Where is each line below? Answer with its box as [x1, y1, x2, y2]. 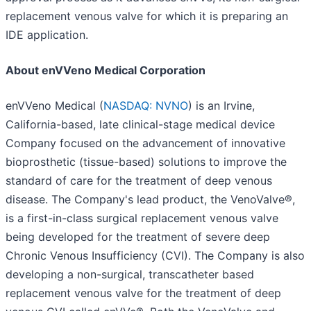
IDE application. [6, 27, 88, 42]
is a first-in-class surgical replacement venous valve [6, 210, 278, 225]
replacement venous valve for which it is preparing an [6, 8, 288, 23]
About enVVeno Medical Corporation [6, 62, 205, 77]
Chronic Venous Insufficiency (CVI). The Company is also [6, 248, 305, 262]
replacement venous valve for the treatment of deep [6, 285, 281, 300]
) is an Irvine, [188, 98, 255, 112]
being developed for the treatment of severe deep [6, 229, 270, 244]
